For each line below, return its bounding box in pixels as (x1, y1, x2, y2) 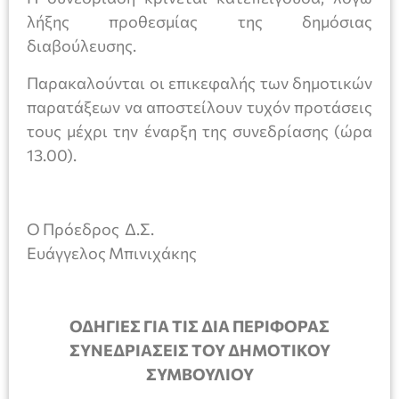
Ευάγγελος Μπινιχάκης (27, 242, 197, 263)
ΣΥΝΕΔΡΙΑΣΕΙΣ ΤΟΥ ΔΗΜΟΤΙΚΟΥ (69, 340, 330, 361)
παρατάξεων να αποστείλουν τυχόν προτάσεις (27, 96, 372, 117)
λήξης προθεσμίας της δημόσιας (27, 12, 372, 32)
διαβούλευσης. (27, 36, 136, 56)
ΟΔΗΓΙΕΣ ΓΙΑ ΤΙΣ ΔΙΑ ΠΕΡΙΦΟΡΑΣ (69, 316, 330, 337)
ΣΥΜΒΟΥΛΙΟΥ (145, 364, 254, 385)
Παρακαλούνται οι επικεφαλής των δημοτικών (27, 72, 372, 93)
